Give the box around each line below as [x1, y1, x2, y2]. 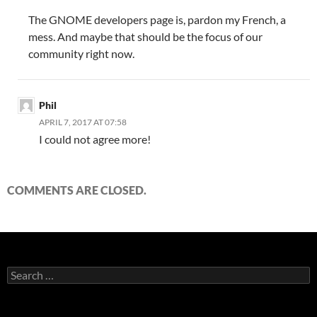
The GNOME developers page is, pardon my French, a [28, 13, 286, 26]
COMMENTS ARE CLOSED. [7, 183, 146, 197]
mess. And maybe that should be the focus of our [28, 30, 263, 43]
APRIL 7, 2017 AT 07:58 [39, 117, 127, 127]
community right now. [28, 47, 134, 60]
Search [6, 266, 36, 278]
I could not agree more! [39, 132, 151, 146]
